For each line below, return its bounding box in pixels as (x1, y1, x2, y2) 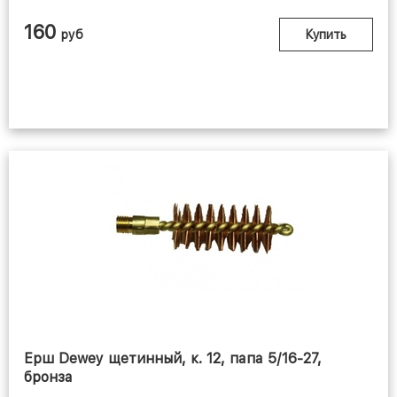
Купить (306, 27, 346, 43)
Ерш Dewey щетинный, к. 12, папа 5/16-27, (24, 350, 322, 368)
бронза (24, 369, 73, 386)
